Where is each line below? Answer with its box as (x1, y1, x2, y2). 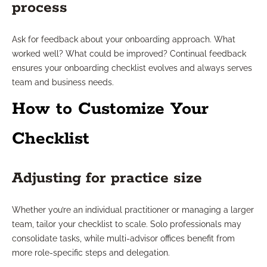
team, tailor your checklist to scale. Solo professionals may (12, 219, 241, 229)
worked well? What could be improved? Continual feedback (12, 49, 246, 59)
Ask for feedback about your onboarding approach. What (12, 35, 235, 45)
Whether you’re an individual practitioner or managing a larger (12, 205, 254, 215)
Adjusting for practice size (12, 169, 202, 188)
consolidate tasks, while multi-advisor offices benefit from (12, 234, 235, 244)
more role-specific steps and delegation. (12, 248, 170, 258)
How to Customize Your (12, 98, 209, 120)
